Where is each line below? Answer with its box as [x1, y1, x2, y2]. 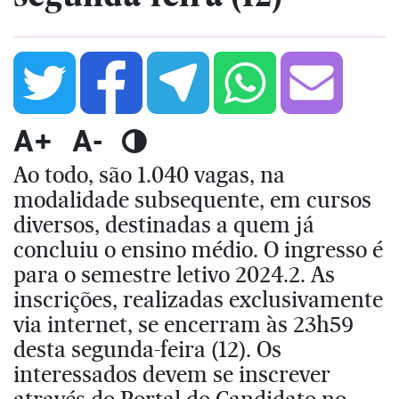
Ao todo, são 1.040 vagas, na [13, 160, 285, 188]
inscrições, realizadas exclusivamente [13, 285, 383, 313]
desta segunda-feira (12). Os [13, 335, 281, 362]
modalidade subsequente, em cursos [13, 185, 371, 213]
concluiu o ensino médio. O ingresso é [13, 235, 383, 263]
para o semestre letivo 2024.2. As [13, 260, 335, 288]
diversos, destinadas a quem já [13, 210, 314, 238]
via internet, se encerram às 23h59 [13, 310, 354, 338]
